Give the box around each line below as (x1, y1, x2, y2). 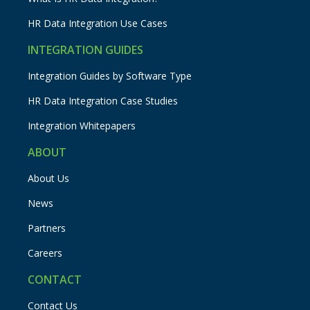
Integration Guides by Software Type (28, 69, 192, 82)
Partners (28, 221, 66, 235)
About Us (28, 171, 70, 185)
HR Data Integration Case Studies (28, 93, 179, 107)
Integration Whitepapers (28, 118, 136, 132)
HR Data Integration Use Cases (28, 16, 168, 30)
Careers (28, 246, 63, 259)
